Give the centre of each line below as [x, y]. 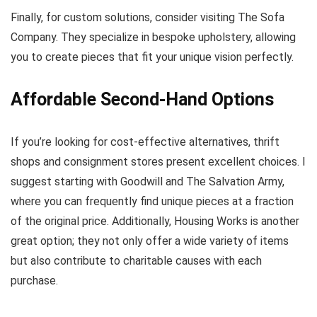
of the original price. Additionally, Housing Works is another [155, 221]
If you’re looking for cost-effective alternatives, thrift [145, 142]
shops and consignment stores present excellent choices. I [158, 161]
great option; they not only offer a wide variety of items [150, 241]
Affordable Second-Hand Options [142, 99]
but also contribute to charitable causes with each [136, 260]
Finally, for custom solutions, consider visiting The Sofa [148, 17]
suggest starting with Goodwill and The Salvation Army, [148, 181]
